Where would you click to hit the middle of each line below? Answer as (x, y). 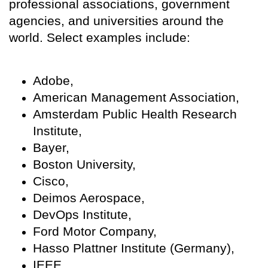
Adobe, (53, 80)
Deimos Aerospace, (89, 197)
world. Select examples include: (100, 37)
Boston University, (84, 164)
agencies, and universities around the (116, 20)
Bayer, (51, 147)
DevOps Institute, (82, 214)
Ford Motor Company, (95, 231)
